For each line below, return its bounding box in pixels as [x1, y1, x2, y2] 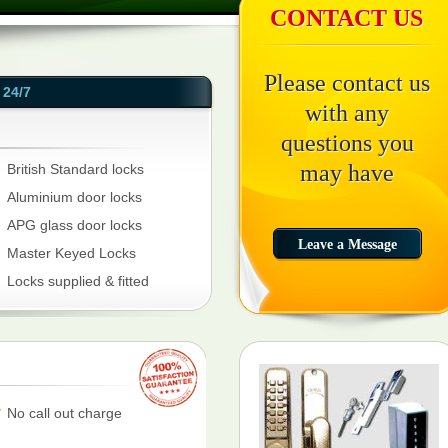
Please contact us [264, 70, 430, 96]
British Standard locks [7, 161, 144, 177]
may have [300, 160, 394, 186]
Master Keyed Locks [7, 245, 136, 261]
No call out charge [7, 405, 122, 421]
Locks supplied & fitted [7, 273, 149, 289]
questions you [280, 130, 414, 156]
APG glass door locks [7, 217, 142, 233]
